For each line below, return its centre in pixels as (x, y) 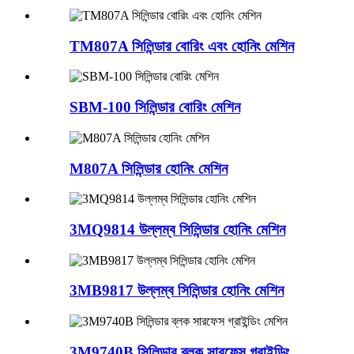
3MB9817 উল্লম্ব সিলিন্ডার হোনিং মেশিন (177, 291)
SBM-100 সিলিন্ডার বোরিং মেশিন (155, 107)
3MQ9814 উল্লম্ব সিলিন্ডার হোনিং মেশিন (177, 230)
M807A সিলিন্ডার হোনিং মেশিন (149, 168)
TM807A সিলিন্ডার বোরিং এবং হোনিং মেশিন (182, 46)
